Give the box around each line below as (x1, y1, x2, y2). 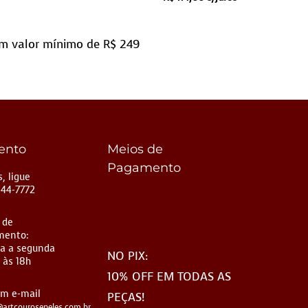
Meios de (107, 141, 163, 157)
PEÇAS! (107, 289, 144, 305)
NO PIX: (107, 247, 148, 264)
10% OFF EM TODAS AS (107, 268, 231, 285)
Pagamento (107, 159, 181, 175)
